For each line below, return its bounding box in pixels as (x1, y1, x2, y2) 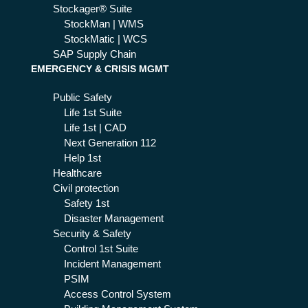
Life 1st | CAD (63, 122, 126, 134)
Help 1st (63, 153, 101, 164)
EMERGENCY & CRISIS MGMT (30, 63, 169, 74)
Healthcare (52, 168, 102, 179)
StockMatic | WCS (63, 33, 147, 45)
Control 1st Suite (63, 243, 138, 255)
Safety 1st (63, 198, 109, 210)
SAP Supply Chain (52, 48, 136, 60)
